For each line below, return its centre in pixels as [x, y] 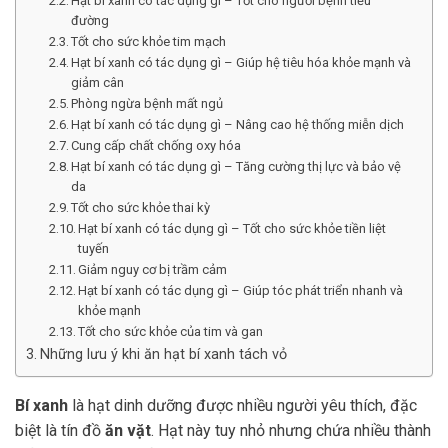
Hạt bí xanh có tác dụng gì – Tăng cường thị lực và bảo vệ [236, 166]
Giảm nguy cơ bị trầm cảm [153, 269]
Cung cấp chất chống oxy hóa [156, 145]
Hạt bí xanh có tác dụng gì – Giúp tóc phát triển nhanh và [241, 290]
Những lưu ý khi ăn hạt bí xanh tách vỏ [163, 354]
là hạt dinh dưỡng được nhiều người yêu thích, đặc [242, 405]
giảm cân [98, 82]
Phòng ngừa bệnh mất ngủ [147, 103]
